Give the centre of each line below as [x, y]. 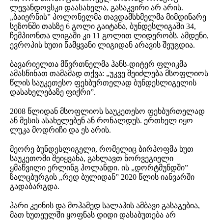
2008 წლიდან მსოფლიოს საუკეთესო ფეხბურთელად [107, 111]
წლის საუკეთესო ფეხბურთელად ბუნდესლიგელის [103, 82]
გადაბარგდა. [35, 186]
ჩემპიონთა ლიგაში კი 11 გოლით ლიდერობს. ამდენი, [109, 35]
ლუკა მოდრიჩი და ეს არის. [60, 130]
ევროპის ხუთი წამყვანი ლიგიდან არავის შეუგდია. [102, 45]
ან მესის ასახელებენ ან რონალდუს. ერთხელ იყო [101, 120]
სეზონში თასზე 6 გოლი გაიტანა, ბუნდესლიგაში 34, [103, 26]
